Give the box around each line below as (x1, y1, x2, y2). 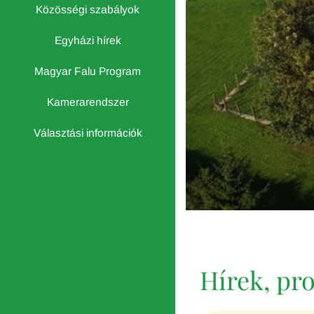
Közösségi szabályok (36, 4, 139, 15)
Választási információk (33, 127, 142, 139)
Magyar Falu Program (34, 65, 141, 77)
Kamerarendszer (46, 96, 129, 108)
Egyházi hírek (54, 34, 121, 46)
